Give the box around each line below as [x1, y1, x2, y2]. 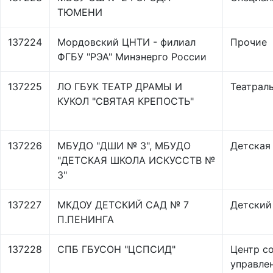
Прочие [230, 36, 267, 48]
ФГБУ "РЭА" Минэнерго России [57, 51, 207, 63]
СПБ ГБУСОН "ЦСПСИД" [57, 243, 175, 255]
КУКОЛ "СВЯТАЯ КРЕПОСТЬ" [57, 95, 194, 107]
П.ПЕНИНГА [57, 213, 114, 225]
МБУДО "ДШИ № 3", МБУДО [57, 140, 191, 152]
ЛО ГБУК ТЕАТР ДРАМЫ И [57, 80, 182, 93]
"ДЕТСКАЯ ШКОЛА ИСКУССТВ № [57, 154, 215, 166]
